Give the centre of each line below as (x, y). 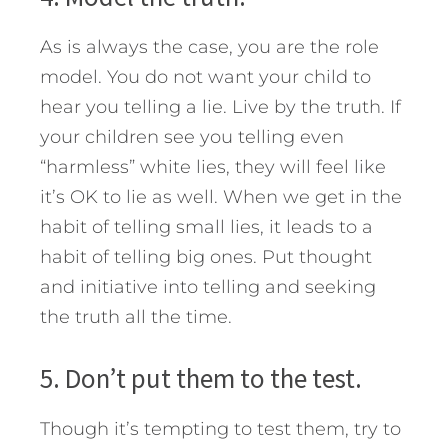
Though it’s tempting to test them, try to (220, 428)
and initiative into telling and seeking (208, 286)
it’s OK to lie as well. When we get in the (221, 196)
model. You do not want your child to (205, 76)
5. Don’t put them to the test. (201, 377)
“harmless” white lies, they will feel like (213, 166)
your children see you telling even (192, 136)
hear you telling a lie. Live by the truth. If (220, 106)
